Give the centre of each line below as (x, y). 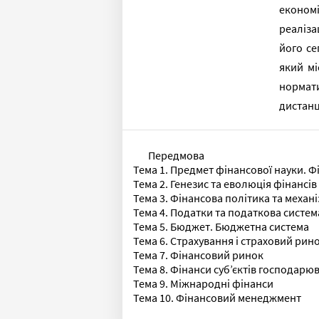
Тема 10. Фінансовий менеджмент (217, 298)
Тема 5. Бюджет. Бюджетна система (221, 226)
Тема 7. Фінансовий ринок (198, 255)
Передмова (176, 155)
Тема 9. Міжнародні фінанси (203, 283)
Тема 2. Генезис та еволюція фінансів (225, 184)
